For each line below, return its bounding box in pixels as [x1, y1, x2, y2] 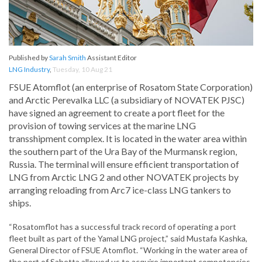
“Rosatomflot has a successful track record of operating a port [9, 222, 236, 232]
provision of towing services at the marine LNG [9, 120, 196, 132]
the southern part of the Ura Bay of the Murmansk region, [9, 146, 237, 157]
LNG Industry [9, 65, 50, 74]
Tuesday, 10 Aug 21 [53, 65, 112, 74]
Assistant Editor [86, 53, 137, 63]
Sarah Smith [49, 53, 86, 63]
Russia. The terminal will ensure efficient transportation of [9, 158, 239, 170]
